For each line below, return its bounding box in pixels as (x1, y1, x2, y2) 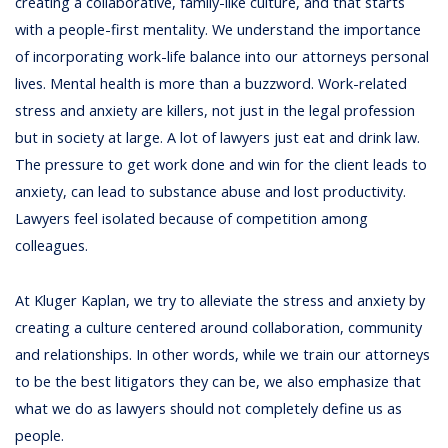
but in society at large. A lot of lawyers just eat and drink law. (15, 128, 421, 148)
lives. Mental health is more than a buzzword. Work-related (15, 74, 408, 94)
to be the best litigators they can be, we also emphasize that (15, 371, 422, 391)
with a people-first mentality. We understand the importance (15, 20, 422, 40)
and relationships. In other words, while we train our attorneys (15, 344, 431, 364)
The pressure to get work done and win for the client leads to (15, 155, 428, 175)
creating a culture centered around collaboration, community (15, 317, 423, 337)
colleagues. (15, 236, 89, 256)
